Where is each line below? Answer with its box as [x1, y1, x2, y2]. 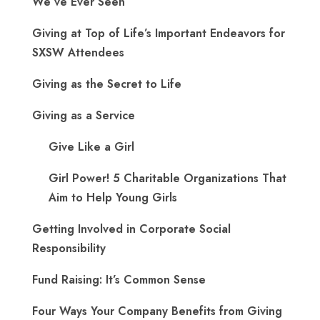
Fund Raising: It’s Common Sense [32, 271, 206, 288]
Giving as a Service [32, 107, 135, 124]
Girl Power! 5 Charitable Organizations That [49, 170, 286, 186]
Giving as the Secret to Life [32, 76, 181, 92]
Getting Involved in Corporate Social [32, 221, 231, 237]
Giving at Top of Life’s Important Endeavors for [32, 25, 285, 41]
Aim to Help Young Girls [49, 189, 177, 206]
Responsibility [32, 240, 106, 256]
